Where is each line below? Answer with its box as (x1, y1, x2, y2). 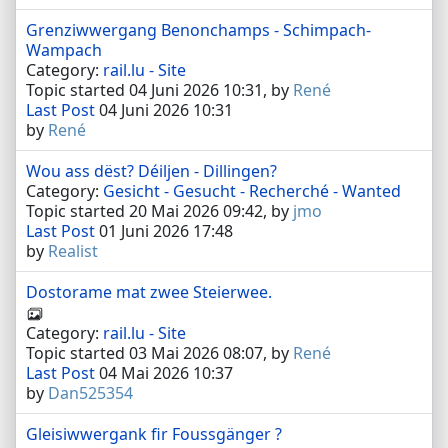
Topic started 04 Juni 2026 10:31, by (26, 79, 293, 101)
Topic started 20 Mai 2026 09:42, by (26, 200, 293, 222)
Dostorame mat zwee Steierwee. (26, 281, 272, 303)
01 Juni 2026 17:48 (95, 220, 233, 242)
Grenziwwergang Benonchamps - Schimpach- (26, 19, 371, 41)
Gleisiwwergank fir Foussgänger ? (26, 423, 282, 445)
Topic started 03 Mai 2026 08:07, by (26, 341, 293, 364)
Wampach (26, 39, 102, 61)
